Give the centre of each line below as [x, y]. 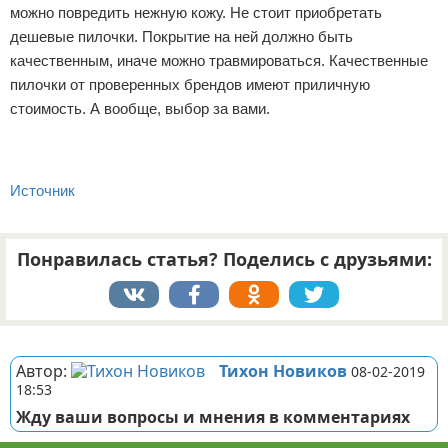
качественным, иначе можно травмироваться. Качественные [219, 60]
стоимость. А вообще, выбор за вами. [140, 108]
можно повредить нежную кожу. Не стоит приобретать [196, 12]
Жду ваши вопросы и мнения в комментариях [213, 417]
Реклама [31, 336]
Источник [42, 190]
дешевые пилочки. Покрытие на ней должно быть [181, 36]
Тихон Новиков [283, 371]
